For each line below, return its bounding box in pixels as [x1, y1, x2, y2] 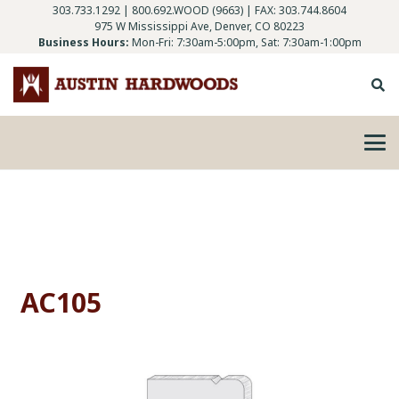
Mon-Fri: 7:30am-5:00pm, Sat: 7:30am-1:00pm [131, 35, 362, 50]
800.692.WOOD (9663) [132, 3, 243, 18]
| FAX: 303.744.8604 [243, 3, 346, 18]
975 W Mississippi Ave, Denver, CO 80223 [94, 19, 305, 34]
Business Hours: [37, 35, 129, 50]
